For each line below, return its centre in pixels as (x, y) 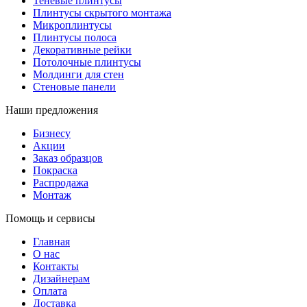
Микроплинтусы (72, 25)
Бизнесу (52, 133)
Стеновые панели (74, 86)
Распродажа (61, 182)
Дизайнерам (61, 278)
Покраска (55, 170)
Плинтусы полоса (75, 37)
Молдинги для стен (78, 74)
